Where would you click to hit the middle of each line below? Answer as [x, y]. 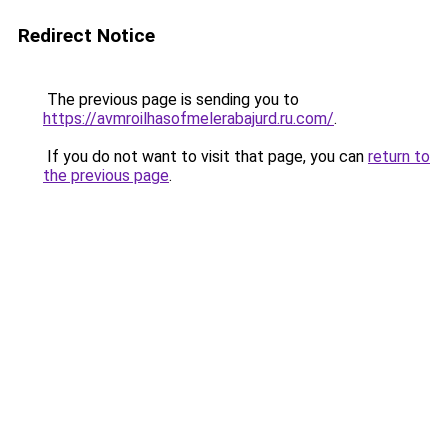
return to [399, 156]
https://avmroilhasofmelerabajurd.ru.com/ [188, 118]
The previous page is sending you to [171, 99]
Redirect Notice [86, 35]
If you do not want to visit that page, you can [205, 156]
